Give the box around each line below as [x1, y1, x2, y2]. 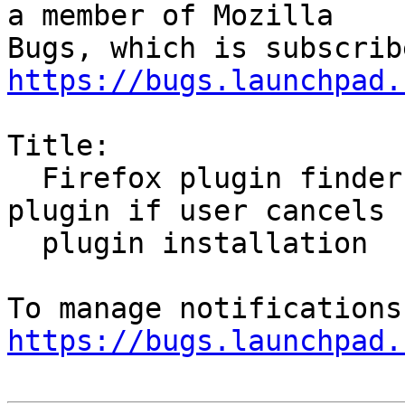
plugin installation [7, 227, 42, 260]
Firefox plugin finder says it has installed [7, 162, 42, 195]
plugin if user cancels [7, 194, 385, 228]
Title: [7, 129, 110, 163]
